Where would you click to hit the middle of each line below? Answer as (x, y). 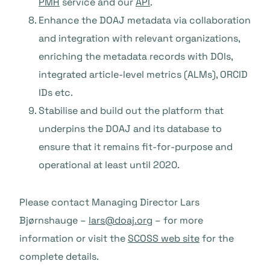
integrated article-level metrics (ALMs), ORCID (143, 74)
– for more (178, 220)
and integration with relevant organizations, (139, 38)
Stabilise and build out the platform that (131, 111)
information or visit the (74, 238)
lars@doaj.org (121, 220)
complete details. (59, 256)
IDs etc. (56, 93)
